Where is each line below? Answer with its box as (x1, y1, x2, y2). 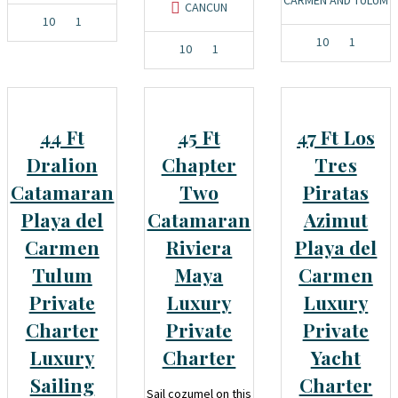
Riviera (165, 234, 233, 259)
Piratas (302, 179, 370, 204)
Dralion (27, 151, 98, 177)
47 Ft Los (297, 123, 375, 149)
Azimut (303, 206, 369, 232)
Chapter (161, 151, 237, 177)
